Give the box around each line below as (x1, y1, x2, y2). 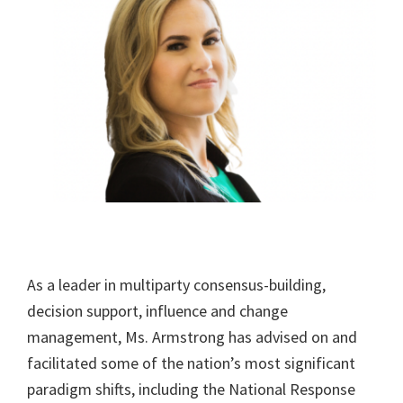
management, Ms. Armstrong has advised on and (27, 326, 357, 347)
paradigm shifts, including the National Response (27, 378, 355, 399)
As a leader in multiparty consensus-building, (27, 273, 326, 295)
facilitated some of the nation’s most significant (27, 352, 355, 373)
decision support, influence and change (27, 300, 288, 321)
